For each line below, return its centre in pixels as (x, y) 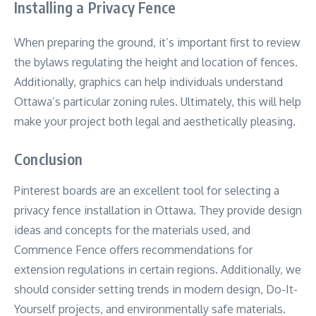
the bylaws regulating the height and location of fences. (156, 62)
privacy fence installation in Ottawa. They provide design (158, 210)
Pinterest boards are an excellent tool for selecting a (147, 190)
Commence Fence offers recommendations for (133, 249)
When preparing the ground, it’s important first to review (157, 42)
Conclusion (48, 159)
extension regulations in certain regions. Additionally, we (158, 269)
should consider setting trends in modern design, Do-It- (156, 289)
